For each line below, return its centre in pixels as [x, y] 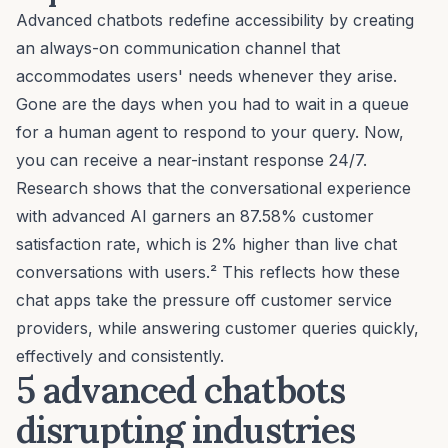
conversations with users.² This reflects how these [208, 271]
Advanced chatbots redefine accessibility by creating [215, 19]
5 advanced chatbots [180, 389]
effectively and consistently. [120, 355]
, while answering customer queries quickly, [253, 327]
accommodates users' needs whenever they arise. [206, 75]
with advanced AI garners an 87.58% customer [195, 215]
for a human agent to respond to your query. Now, [210, 131]
